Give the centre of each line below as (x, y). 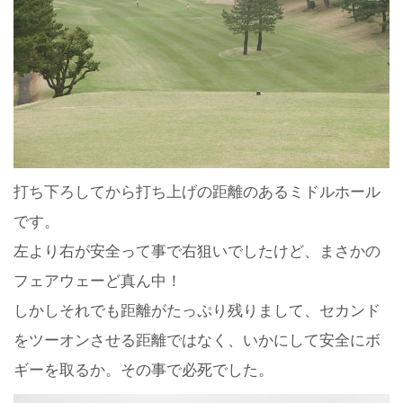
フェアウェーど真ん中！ (98, 282)
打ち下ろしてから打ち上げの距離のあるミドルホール (197, 193)
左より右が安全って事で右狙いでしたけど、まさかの (197, 252)
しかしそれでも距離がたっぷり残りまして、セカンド (197, 311)
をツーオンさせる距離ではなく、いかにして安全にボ (197, 341)
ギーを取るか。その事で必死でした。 (143, 371)
